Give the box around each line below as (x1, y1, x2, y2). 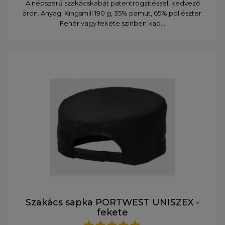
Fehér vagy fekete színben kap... (60, 19, 165, 27)
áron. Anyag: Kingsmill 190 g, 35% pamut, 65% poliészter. (22, 9, 203, 17)
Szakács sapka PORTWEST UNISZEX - (26, 196, 199, 208)
